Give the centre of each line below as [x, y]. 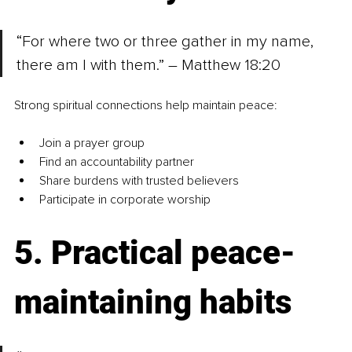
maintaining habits [153, 302]
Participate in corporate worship [125, 200]
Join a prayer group [92, 143]
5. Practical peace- [155, 253]
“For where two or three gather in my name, [167, 42]
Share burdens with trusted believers [139, 181]
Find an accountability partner [117, 162]
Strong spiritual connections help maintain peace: [146, 106]
